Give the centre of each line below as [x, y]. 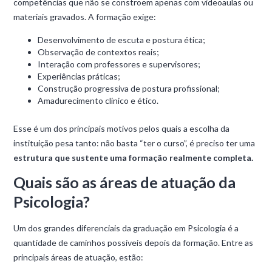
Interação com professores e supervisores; [119, 64]
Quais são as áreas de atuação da [125, 182]
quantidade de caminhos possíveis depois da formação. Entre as [134, 243]
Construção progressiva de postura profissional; [129, 88]
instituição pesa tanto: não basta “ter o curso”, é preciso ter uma [134, 143]
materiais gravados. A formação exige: [85, 17]
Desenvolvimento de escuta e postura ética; [122, 40]
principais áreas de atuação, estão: [79, 257]
